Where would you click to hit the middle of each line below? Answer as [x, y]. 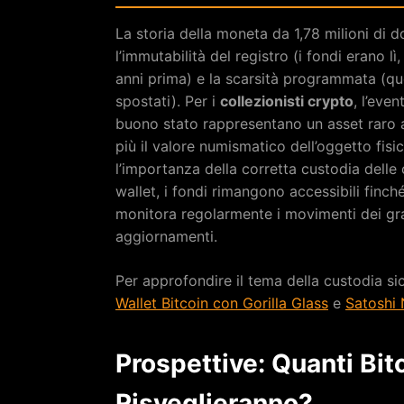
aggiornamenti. [166, 236]
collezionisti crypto [287, 101]
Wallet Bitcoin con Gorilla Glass [222, 303]
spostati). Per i [168, 101]
